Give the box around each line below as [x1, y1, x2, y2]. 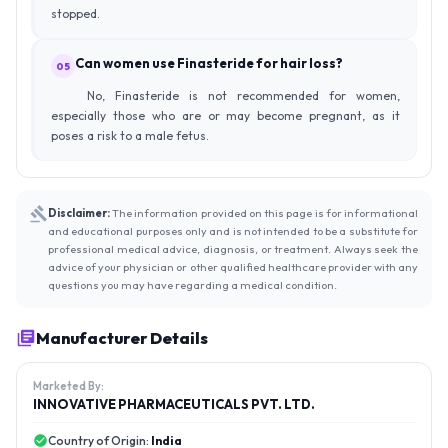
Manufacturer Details [36, 328, 208, 349]
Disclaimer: [48, 206, 110, 221]
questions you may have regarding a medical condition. [48, 278, 337, 293]
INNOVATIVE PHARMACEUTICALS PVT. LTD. [33, 396, 315, 413]
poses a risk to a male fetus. [51, 128, 209, 144]
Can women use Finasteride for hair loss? [75, 55, 343, 72]
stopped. [51, 6, 100, 22]
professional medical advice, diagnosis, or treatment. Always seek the [48, 242, 418, 257]
